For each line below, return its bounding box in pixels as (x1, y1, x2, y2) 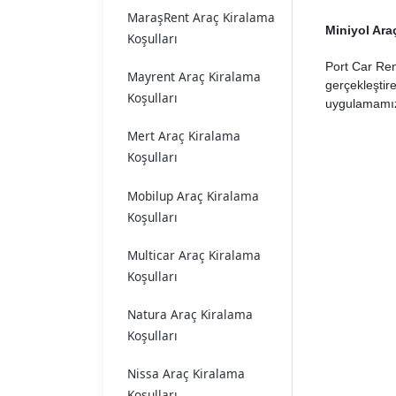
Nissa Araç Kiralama (127, 365, 245, 383)
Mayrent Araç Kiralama (127, 68, 261, 86)
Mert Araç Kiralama (127, 127, 240, 145)
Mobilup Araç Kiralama (127, 187, 259, 204)
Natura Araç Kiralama (127, 306, 253, 323)
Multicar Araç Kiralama (127, 246, 261, 263)
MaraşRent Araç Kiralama (127, 9, 275, 27)
